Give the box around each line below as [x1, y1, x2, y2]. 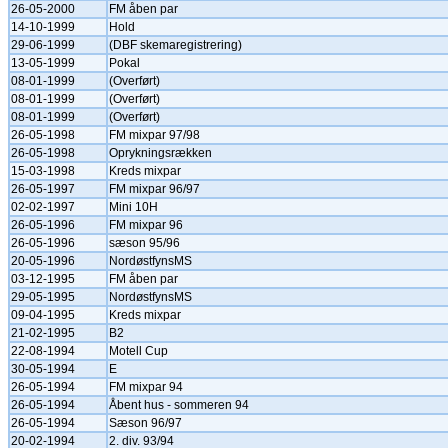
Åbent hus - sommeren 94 [109, 398, 249, 412]
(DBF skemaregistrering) [109, 38, 242, 52]
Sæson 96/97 [109, 416, 182, 430]
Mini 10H [109, 200, 158, 214]
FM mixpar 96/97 [109, 182, 200, 196]
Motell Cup [109, 344, 168, 358]
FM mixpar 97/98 [109, 128, 200, 142]
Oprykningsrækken [109, 146, 212, 160]
